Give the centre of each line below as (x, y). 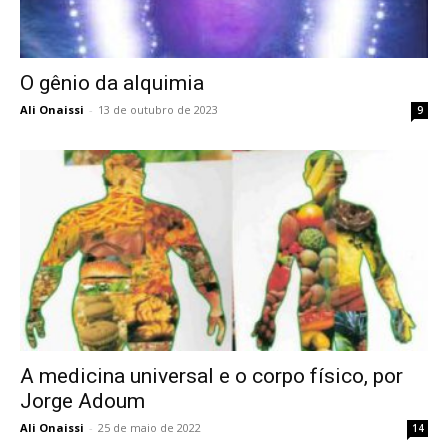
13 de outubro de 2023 (158, 109)
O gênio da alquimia (112, 83)
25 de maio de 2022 (149, 428)
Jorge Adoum (82, 401)
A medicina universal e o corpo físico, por (211, 376)
